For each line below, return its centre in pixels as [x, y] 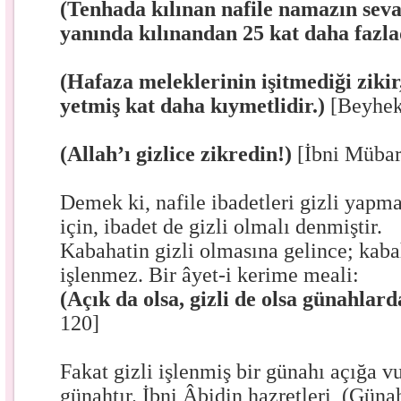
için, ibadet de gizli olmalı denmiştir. [222, 226]
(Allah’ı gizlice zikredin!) [179, 154]
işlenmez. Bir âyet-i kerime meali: [210, 275]
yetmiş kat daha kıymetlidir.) [196, 106]
